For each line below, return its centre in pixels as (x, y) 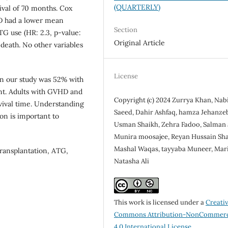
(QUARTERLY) (137, 7)
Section (126, 30)
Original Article (140, 42)
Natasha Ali (132, 161)
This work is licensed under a (160, 203)
